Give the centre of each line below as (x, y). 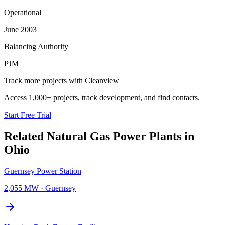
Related (25, 136)
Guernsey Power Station (43, 171)
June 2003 (20, 29)
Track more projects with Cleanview (62, 80)
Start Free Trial (28, 115)
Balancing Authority (36, 46)
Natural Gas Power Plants (114, 136)
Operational (23, 12)
